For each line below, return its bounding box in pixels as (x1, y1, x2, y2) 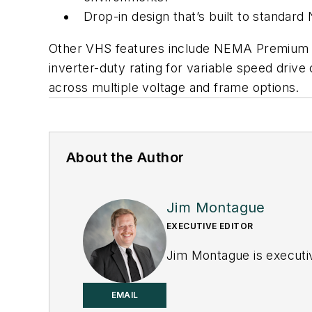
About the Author (66, 149, 185, 166)
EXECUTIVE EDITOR (166, 221, 253, 232)
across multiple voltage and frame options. (49, 80, 299, 95)
